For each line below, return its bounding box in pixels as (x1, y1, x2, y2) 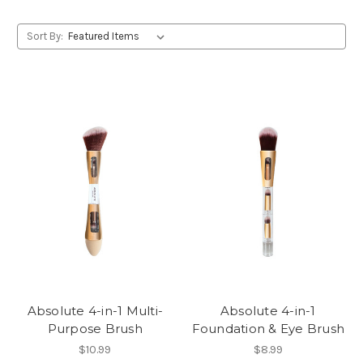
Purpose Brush (47, 320, 143, 336)
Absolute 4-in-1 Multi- (27, 302, 163, 318)
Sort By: (26, 29, 63, 42)
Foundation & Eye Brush (191, 320, 344, 336)
